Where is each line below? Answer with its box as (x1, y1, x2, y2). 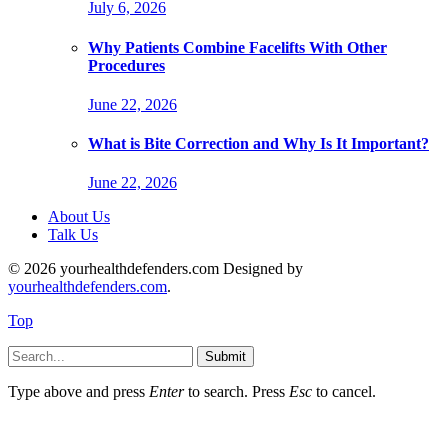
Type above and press (8, 383, 149, 401)
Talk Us (48, 226, 98, 244)
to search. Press (184, 383, 289, 401)
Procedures (88, 56, 165, 74)
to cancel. (312, 383, 376, 401)
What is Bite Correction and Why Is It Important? (88, 135, 429, 153)
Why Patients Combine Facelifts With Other (88, 38, 387, 56)
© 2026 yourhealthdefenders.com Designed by (8, 260, 303, 278)
